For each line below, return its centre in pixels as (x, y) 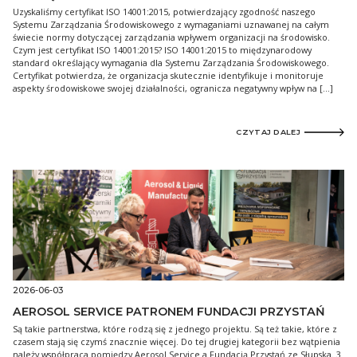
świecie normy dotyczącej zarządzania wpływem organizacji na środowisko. (171, 37)
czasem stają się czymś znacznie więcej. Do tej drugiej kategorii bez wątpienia (177, 341)
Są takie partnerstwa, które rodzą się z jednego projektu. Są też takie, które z (175, 328)
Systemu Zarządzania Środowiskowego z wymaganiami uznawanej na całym (171, 24)
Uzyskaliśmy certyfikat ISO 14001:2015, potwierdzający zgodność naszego (164, 11)
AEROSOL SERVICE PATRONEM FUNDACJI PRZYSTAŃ (169, 311)
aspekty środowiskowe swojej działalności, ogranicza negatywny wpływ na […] (173, 88)
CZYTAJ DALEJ (268, 131)
